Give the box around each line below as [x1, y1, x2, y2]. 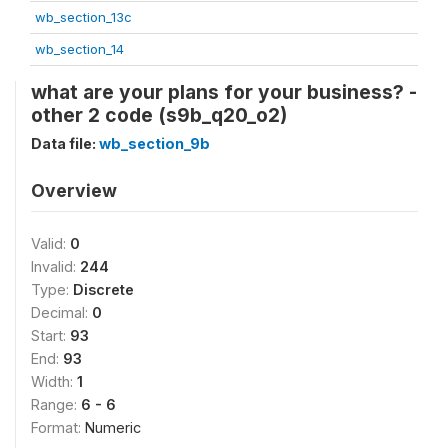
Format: [31, 419, 85, 436]
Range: [31, 396, 81, 413]
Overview [31, 180, 117, 201]
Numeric [85, 419, 141, 436]
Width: [31, 373, 77, 390]
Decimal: [31, 304, 92, 321]
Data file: [31, 135, 99, 152]
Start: [31, 327, 70, 344]
